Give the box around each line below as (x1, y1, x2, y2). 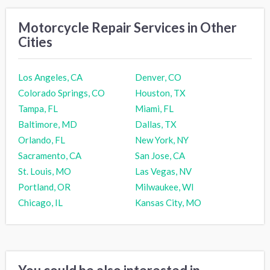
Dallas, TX (135, 119, 177, 130)
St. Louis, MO (18, 166, 71, 177)
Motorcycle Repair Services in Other (18, 19, 237, 36)
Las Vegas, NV (135, 166, 192, 177)
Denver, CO (135, 72, 181, 83)
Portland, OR (18, 181, 71, 193)
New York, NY (135, 134, 189, 146)
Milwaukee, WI (135, 181, 194, 193)
